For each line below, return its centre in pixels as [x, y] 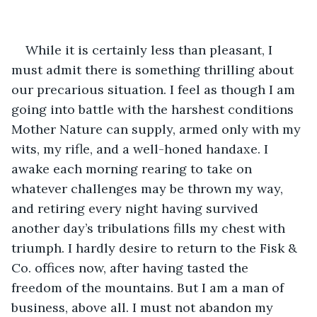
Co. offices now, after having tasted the [132, 267]
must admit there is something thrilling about [154, 69]
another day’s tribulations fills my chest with [150, 228]
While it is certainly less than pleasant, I [151, 50]
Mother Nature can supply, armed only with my [158, 129]
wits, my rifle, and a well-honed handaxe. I [142, 149]
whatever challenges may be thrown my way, [149, 188]
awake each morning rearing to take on [133, 168]
